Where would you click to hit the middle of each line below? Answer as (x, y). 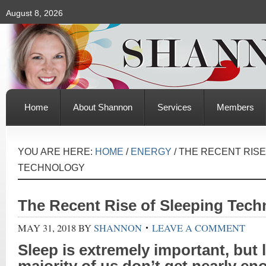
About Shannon (103, 107)
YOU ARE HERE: (56, 151)
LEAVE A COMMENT (199, 228)
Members (235, 107)
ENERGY (151, 151)
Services (175, 107)
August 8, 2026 (34, 13)
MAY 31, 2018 (47, 228)
